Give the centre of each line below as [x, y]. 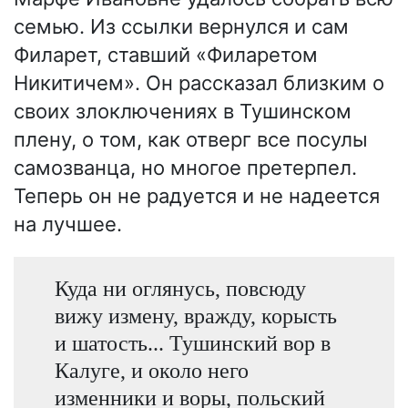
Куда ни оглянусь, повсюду [180, 288]
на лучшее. [68, 224]
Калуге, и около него [151, 370]
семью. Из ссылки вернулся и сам [181, 27]
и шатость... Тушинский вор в [192, 342]
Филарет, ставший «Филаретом [166, 55]
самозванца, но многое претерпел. [185, 168]
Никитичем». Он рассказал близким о [199, 83]
